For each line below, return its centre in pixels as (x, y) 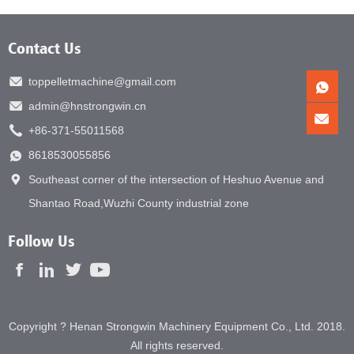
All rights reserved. (177, 346)
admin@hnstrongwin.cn (87, 106)
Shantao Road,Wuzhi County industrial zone (139, 203)
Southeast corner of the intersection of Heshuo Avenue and (176, 180)
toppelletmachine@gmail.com (102, 82)
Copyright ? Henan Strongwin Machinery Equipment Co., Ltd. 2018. (177, 327)
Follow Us (41, 241)
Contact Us (45, 48)
